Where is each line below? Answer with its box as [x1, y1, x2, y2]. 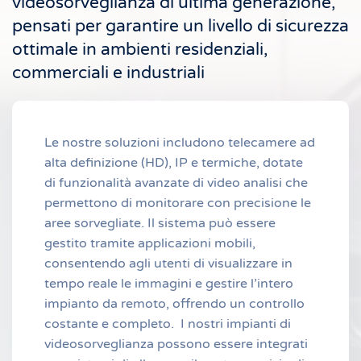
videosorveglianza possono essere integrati [44, 336, 308, 352]
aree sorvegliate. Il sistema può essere [44, 215, 276, 231]
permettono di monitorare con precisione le [44, 195, 311, 211]
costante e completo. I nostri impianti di [44, 316, 291, 332]
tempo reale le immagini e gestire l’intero [44, 276, 293, 292]
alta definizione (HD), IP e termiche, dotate [44, 155, 303, 171]
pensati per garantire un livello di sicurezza [12, 16, 349, 36]
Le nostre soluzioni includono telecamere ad [44, 135, 315, 151]
